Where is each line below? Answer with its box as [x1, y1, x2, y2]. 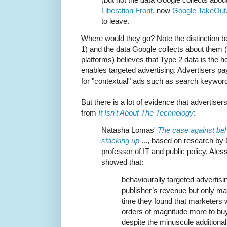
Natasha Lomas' [101, 126, 158, 135]
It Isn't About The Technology [98, 108, 194, 118]
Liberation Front [101, 6, 153, 15]
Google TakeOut [172, 6, 226, 15]
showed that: [101, 158, 143, 167]
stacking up [101, 136, 139, 145]
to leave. [101, 17, 129, 26]
